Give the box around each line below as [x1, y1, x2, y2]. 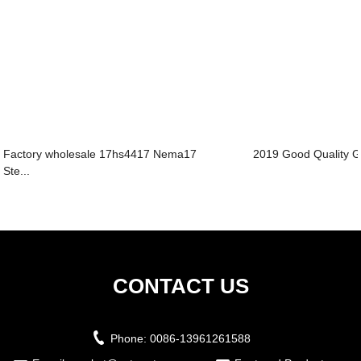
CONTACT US [112, 274, 249, 298]
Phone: [110, 332, 150, 345]
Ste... [3, 164, 31, 177]
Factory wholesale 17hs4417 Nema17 [3, 147, 197, 160]
